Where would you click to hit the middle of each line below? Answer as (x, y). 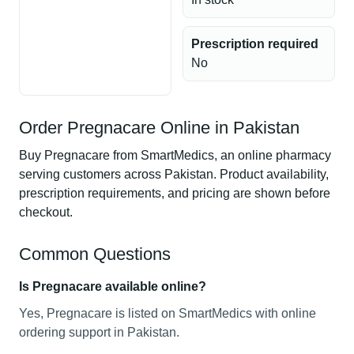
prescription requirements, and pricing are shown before (175, 193)
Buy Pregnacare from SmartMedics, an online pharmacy (175, 155)
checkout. (46, 212)
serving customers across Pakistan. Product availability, (174, 174)
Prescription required (255, 44)
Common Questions (95, 254)
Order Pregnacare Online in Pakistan (159, 128)
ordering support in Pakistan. (99, 332)
